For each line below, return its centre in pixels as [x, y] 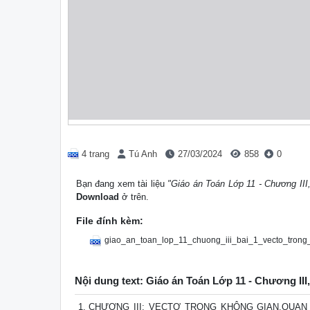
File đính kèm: [110, 221]
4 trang [95, 154]
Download [98, 197]
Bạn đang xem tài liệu [122, 184]
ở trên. [134, 197]
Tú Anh [143, 154]
